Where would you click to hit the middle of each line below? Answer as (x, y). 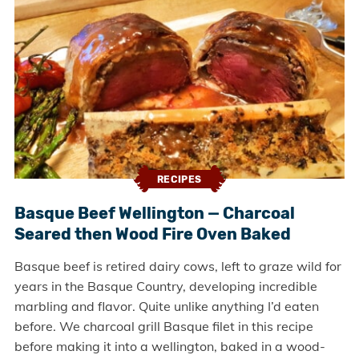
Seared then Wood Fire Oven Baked (152, 234)
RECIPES (179, 179)
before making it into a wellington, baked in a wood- (169, 347)
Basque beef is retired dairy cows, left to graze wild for (177, 266)
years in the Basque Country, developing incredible (165, 286)
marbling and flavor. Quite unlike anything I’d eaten (166, 307)
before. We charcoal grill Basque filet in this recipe (163, 327)
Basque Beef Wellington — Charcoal (154, 214)
